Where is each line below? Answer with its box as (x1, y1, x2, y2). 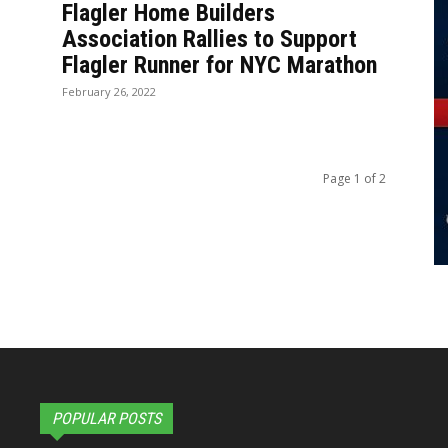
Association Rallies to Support (62, 25, 357, 53)
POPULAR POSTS (52, 409, 161, 428)
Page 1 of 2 (323, 170, 386, 187)
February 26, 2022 (62, 84, 156, 99)
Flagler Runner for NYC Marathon (62, 51, 377, 79)
